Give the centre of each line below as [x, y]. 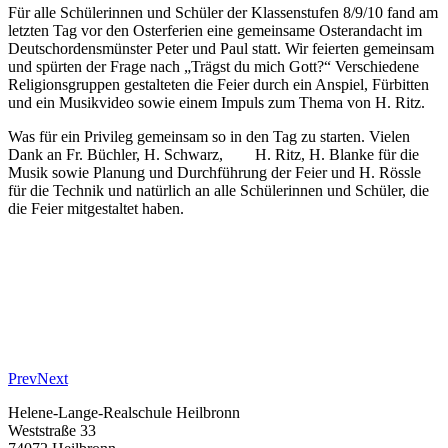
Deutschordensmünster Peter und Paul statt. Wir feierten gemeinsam [221, 48]
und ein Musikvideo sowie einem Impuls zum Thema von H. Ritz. [216, 102]
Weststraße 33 [52, 430]
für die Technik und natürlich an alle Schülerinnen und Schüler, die [218, 190]
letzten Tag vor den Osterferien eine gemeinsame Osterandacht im [215, 30]
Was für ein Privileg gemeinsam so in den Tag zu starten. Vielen [209, 136]
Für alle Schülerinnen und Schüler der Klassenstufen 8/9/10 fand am [223, 12]
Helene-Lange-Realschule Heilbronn [124, 412]
